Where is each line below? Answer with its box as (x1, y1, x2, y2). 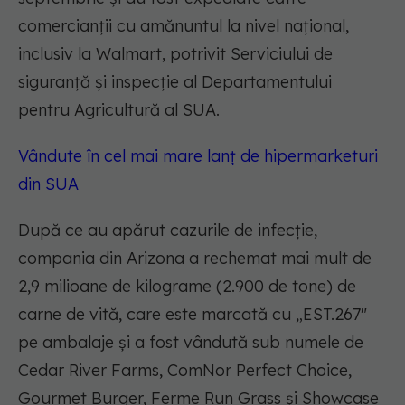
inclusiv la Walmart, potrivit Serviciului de (18, 43, 333, 65)
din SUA (18, 174, 79, 195)
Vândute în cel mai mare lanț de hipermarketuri (18, 146, 378, 167)
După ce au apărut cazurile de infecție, (18, 220, 317, 241)
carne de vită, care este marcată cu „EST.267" (18, 304, 367, 325)
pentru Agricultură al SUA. (18, 99, 220, 121)
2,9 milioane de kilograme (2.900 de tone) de (18, 276, 356, 297)
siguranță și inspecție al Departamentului (18, 71, 332, 93)
